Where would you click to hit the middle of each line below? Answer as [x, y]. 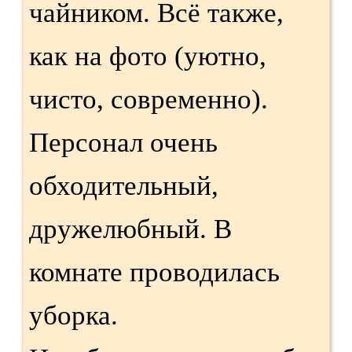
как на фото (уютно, [148, 56]
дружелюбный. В [130, 229]
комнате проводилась [154, 272]
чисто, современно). [148, 99]
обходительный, [124, 185]
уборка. [73, 315]
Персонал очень [123, 142]
